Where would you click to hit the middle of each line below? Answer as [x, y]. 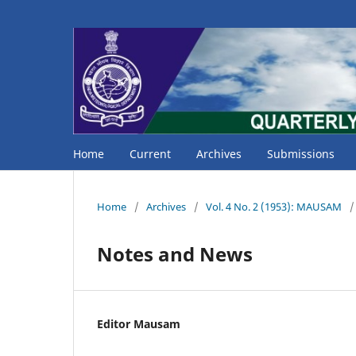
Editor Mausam [139, 323]
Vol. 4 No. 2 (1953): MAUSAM [274, 206]
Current [150, 153]
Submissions [301, 153]
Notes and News [175, 253]
